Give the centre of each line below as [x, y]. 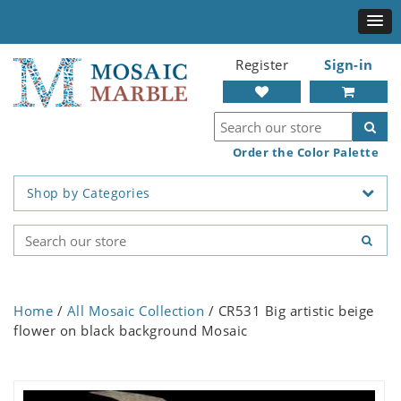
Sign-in [349, 64]
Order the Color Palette [305, 152]
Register [262, 64]
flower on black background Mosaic [131, 331]
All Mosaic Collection [135, 311]
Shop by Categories [88, 193]
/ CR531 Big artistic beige [289, 311]
